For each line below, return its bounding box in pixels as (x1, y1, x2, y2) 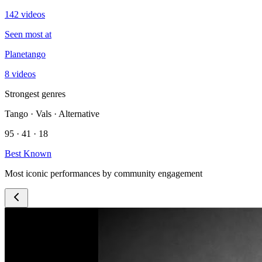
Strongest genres (5, 88, 65, 99)
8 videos (5, 68, 36, 79)
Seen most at (5, 29, 51, 39)
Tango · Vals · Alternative (5, 108, 99, 119)
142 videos (5, 9, 45, 19)
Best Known (5, 148, 51, 158)
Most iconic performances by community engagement (5, 168, 202, 178)
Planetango (5, 49, 46, 59)
